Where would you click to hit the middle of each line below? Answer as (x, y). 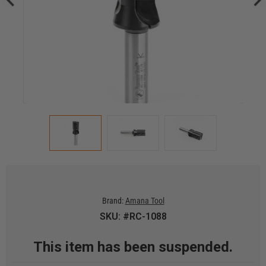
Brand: (113, 201)
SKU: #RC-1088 (133, 216)
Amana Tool (145, 201)
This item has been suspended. (133, 247)
